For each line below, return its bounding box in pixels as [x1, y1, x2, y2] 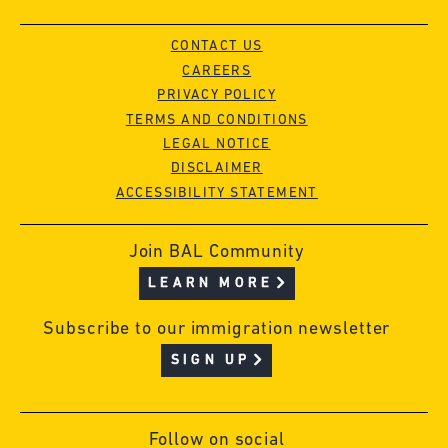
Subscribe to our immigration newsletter [43, 320, 391, 339]
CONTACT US [170, 39, 263, 55]
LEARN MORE [148, 276, 274, 291]
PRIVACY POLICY [157, 88, 277, 104]
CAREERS [182, 63, 252, 79]
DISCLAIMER [170, 161, 263, 177]
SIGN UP [171, 352, 251, 368]
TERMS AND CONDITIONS [125, 112, 308, 128]
